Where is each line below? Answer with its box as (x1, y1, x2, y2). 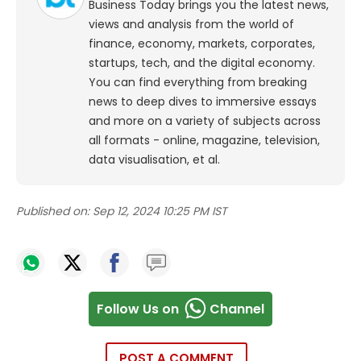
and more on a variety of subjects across (89, 113, 321, 130)
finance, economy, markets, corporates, (89, 35, 315, 52)
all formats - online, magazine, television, (89, 132, 320, 149)
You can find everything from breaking (89, 74, 307, 91)
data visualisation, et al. (89, 151, 220, 168)
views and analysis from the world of (89, 16, 294, 33)
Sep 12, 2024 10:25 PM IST (93, 203, 227, 220)
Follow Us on (97, 299, 179, 318)
